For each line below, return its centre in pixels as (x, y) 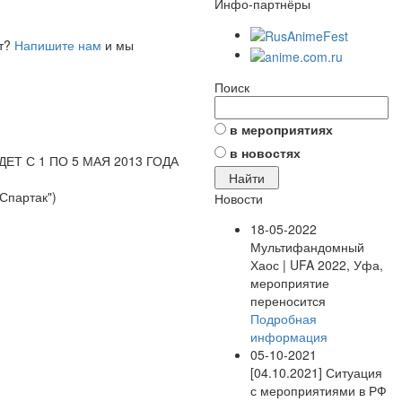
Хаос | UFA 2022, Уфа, (317, 264)
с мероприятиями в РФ (319, 390)
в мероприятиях (281, 129)
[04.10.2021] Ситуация (316, 372)
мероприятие (290, 282)
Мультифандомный (307, 246)
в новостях (265, 152)
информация (289, 336)
